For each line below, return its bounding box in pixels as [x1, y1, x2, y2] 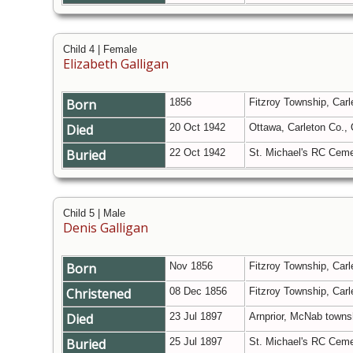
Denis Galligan [63, 219, 148, 237]
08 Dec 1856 [169, 285, 230, 298]
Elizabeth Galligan [63, 55, 169, 73]
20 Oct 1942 [169, 121, 229, 134]
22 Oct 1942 [169, 147, 229, 159]
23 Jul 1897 [169, 310, 225, 323]
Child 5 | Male [63, 207, 125, 220]
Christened [66, 285, 134, 303]
